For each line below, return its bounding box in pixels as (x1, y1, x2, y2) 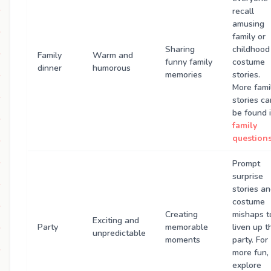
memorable (165, 221, 208, 233)
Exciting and (93, 215, 139, 227)
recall (232, 5, 254, 18)
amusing (232, 18, 264, 30)
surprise (232, 171, 263, 183)
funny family (165, 56, 212, 68)
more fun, (232, 247, 269, 259)
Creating (165, 209, 198, 221)
